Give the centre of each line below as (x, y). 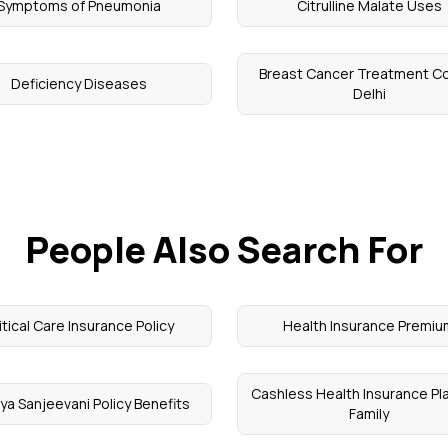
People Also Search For (224, 249)
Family (369, 413)
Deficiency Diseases (78, 83)
